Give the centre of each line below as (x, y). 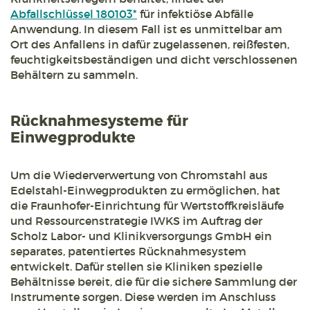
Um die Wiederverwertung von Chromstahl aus (139, 175)
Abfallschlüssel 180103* (74, 14)
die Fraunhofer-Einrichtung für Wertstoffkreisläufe (147, 206)
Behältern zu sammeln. (74, 75)
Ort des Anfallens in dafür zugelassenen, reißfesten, (150, 44)
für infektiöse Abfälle (195, 14)
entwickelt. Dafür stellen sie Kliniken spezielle (136, 266)
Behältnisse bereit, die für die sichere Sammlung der (154, 282)
